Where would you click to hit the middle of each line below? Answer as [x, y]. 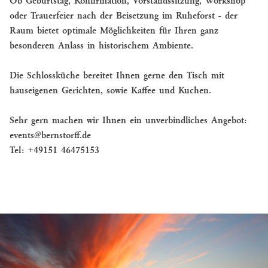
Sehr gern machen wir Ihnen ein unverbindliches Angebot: [128, 121]
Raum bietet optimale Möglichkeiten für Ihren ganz [114, 31]
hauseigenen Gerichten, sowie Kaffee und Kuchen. [110, 91]
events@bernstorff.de [50, 135]
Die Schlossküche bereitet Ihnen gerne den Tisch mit [117, 76]
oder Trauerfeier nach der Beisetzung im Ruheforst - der [124, 16]
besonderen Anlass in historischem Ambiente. [101, 46]
